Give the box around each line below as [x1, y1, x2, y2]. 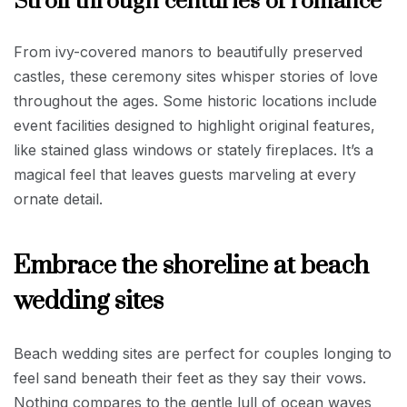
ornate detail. [14, 189, 103, 208]
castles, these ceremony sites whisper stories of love [14, 66, 378, 85]
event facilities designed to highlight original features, [14, 115, 375, 134]
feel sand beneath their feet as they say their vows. [14, 368, 366, 387]
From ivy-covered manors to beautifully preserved [14, 42, 362, 61]
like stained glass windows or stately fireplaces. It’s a [14, 140, 373, 159]
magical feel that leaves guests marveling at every [14, 164, 356, 184]
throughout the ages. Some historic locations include [14, 91, 377, 110]
